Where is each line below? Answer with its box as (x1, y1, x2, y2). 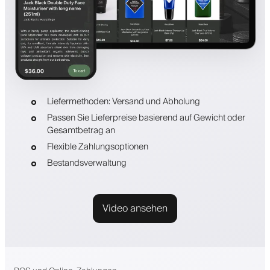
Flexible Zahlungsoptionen (46, 139, 148, 154)
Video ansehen (102, 199, 168, 217)
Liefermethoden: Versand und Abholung (46, 93, 200, 109)
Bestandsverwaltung (46, 155, 127, 171)
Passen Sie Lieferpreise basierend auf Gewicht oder (46, 110, 245, 125)
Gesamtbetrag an (46, 122, 115, 138)
